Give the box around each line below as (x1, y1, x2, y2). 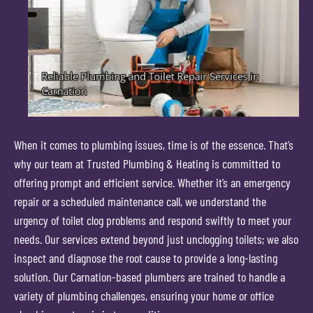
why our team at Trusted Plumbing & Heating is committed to (14, 156, 280, 172)
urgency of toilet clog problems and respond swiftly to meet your (14, 212, 291, 228)
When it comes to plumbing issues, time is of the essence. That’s (14, 137, 293, 153)
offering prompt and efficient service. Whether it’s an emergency (14, 175, 291, 191)
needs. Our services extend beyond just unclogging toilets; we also (14, 231, 298, 247)
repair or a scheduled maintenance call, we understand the (14, 194, 266, 210)
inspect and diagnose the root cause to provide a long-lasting (14, 250, 277, 266)
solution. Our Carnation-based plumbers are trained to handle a (14, 269, 285, 285)
